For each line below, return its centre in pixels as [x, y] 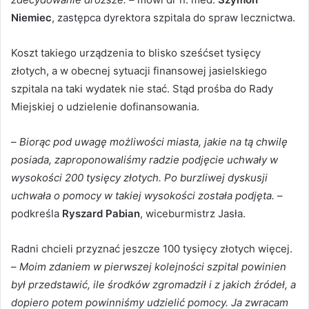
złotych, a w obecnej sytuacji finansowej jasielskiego [139, 70]
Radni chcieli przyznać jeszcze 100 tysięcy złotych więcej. [152, 248]
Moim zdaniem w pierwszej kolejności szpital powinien [153, 266]
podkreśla [37, 213]
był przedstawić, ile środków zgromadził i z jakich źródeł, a [153, 284]
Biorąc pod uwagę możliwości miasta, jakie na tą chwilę [153, 141]
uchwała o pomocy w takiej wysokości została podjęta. [143, 195]
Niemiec [31, 17]
